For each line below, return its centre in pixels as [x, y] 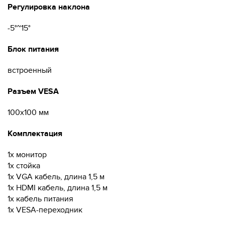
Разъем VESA [33, 91]
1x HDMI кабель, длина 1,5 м [58, 188]
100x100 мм [28, 113]
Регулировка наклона [49, 7]
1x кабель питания [40, 199]
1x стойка [24, 166]
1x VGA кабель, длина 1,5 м [56, 177]
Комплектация [35, 134]
